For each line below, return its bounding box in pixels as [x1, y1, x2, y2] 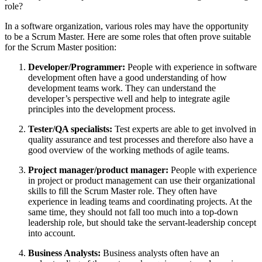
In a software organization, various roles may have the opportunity [5, 21, 249, 32]
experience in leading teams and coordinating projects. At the [28, 196, 252, 207]
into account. [28, 228, 75, 239]
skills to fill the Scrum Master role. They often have [28, 186, 217, 196]
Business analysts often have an [101, 248, 219, 258]
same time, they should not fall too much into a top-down [28, 207, 238, 218]
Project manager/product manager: [28, 165, 168, 175]
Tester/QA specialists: [28, 124, 112, 135]
